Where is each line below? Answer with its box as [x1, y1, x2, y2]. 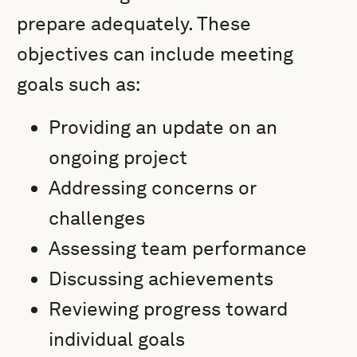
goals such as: [17, 73, 141, 96]
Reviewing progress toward [49, 297, 288, 320]
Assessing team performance [49, 237, 308, 260]
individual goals [49, 328, 186, 351]
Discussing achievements [49, 267, 274, 290]
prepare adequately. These [17, 12, 252, 35]
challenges [49, 206, 146, 229]
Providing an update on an [49, 116, 278, 139]
